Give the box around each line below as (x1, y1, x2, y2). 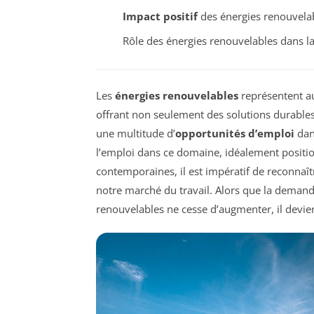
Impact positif (122, 9, 198, 24)
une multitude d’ (96, 125, 175, 140)
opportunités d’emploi (175, 125, 294, 140)
